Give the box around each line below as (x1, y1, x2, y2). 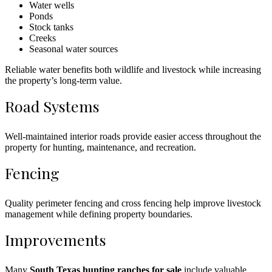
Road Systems (5, 95, 100, 116)
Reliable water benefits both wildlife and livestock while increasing (5, 64, 261, 75)
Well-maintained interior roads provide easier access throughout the (5, 131, 261, 141)
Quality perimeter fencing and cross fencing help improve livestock (5, 197, 261, 208)
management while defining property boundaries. (5, 208, 192, 219)
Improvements (5, 229, 106, 250)
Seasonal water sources (29, 43, 118, 54)
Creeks (29, 32, 56, 43)
